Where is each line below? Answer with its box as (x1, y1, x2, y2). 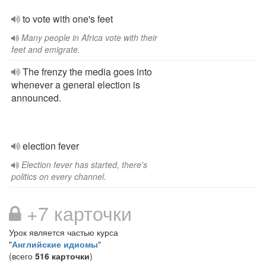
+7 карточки (21, 199, 132, 226)
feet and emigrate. (11, 43, 80, 55)
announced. (11, 91, 61, 104)
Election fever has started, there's (21, 159, 147, 170)
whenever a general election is (11, 78, 140, 91)
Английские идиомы (12, 238, 98, 250)
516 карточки (35, 250, 90, 262)
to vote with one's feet (23, 12, 113, 26)
